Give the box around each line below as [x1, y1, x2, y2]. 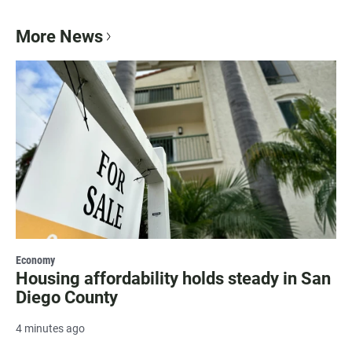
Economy [16, 254, 55, 267]
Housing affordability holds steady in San [16, 269, 331, 289]
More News [16, 27, 103, 47]
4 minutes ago [16, 322, 85, 335]
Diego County [16, 288, 118, 308]
